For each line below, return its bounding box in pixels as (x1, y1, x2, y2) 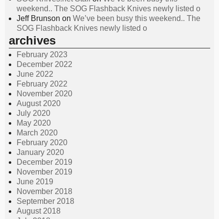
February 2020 (17, 138, 67, 147)
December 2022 (17, 60, 72, 68)
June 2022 (17, 69, 53, 78)
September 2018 (17, 197, 74, 205)
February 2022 (17, 79, 67, 88)
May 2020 (17, 118, 51, 127)
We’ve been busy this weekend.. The (73, 14, 200, 23)
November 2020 (17, 89, 72, 98)
